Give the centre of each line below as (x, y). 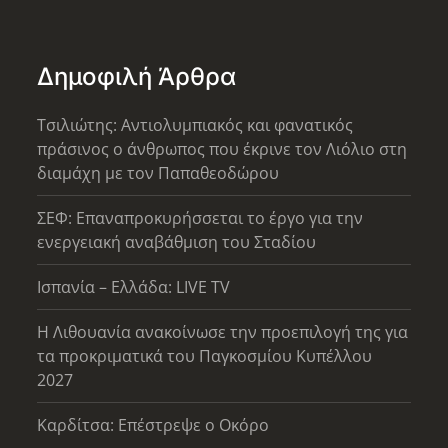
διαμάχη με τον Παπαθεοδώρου (158, 173)
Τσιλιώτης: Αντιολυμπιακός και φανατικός (195, 125)
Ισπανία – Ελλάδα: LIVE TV (134, 287)
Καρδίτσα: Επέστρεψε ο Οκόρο (153, 425)
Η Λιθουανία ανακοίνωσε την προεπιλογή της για (223, 332)
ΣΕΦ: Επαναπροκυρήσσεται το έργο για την (200, 218)
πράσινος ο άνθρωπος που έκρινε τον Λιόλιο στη (222, 149)
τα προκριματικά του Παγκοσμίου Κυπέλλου (205, 356)
